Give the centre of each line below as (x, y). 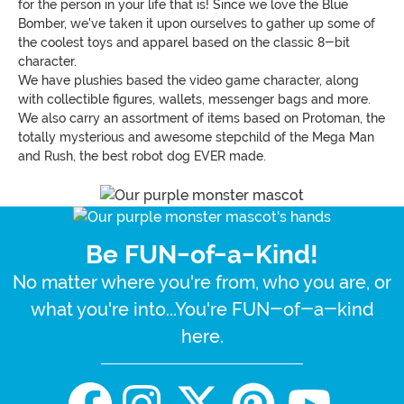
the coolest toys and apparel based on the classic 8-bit (184, 42)
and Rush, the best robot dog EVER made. (142, 156)
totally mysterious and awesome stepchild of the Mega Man (196, 137)
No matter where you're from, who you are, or (202, 283)
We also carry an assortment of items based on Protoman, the (202, 118)
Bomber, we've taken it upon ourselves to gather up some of (197, 23)
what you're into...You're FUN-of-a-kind (202, 310)
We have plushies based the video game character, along (188, 80)
